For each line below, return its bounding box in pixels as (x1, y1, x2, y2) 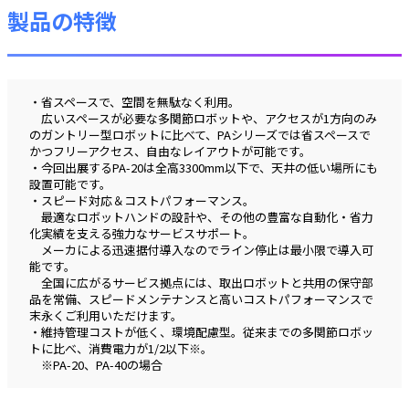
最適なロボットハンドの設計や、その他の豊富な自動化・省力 (29, 208, 373, 225)
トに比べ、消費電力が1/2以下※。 (29, 340, 225, 357)
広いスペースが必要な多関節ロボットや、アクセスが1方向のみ (29, 110, 377, 127)
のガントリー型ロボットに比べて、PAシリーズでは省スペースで (29, 126, 371, 143)
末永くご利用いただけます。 (29, 307, 183, 324)
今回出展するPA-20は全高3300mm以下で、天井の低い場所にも (41, 159, 378, 176)
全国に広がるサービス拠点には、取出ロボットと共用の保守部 (29, 274, 373, 291)
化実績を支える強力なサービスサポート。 (29, 225, 255, 242)
